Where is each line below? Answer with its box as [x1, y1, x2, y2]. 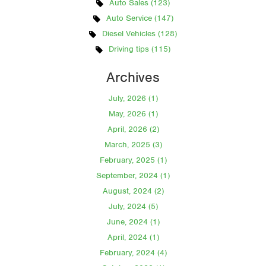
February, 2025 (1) [99, 154, 167, 165]
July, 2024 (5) [108, 201, 158, 211]
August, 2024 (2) [102, 185, 164, 196]
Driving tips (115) [109, 44, 170, 55]
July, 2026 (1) [108, 93, 158, 103]
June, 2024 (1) [106, 216, 160, 227]
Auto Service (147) [106, 13, 173, 24]
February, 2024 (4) [99, 247, 167, 258]
